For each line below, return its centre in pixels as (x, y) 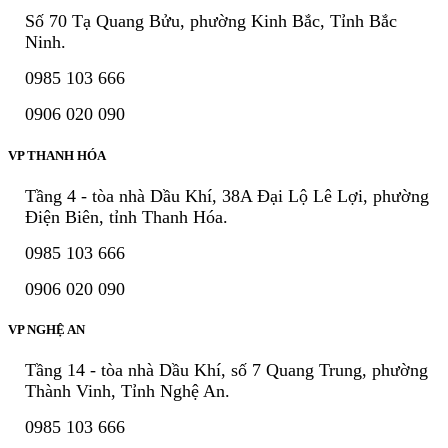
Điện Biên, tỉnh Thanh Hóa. (126, 216)
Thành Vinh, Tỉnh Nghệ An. (127, 391)
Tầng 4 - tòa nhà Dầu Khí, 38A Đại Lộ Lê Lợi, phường (227, 195)
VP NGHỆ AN (46, 329)
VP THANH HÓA (57, 155)
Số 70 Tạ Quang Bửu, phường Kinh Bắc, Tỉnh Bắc (211, 21)
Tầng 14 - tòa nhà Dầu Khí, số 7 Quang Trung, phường (226, 370)
